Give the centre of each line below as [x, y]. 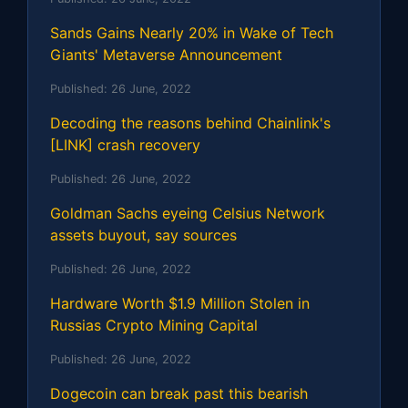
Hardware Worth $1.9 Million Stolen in [180, 303]
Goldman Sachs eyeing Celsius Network [188, 213]
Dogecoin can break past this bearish [179, 393]
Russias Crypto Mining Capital [154, 325]
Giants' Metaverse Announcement [166, 54]
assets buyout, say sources [143, 235]
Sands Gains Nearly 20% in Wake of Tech [192, 32]
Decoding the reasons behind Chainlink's [190, 122]
